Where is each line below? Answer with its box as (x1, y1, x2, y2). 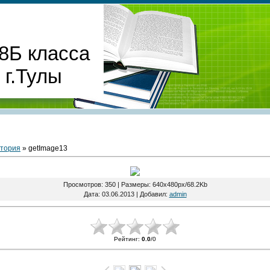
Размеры (121, 181, 149, 189)
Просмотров (63, 181, 101, 189)
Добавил (139, 190, 166, 198)
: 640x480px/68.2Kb (148, 181, 207, 189)
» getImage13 (20, 144, 67, 153)
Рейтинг (113, 236, 138, 243)
